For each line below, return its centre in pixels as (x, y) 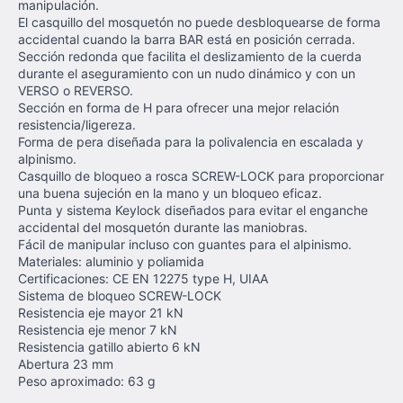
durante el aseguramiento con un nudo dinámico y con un (187, 73)
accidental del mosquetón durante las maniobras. (163, 227)
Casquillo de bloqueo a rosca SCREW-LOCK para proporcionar (201, 176)
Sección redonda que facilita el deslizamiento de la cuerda (190, 56)
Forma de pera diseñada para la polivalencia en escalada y (191, 142)
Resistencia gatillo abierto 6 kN (109, 347)
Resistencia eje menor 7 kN (98, 330)
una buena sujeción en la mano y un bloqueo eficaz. (170, 193)
